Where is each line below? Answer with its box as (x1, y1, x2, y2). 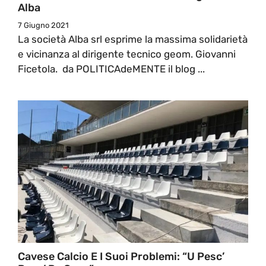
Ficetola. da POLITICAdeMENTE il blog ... (18, 62, 205, 75)
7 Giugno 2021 (18, 20, 69, 30)
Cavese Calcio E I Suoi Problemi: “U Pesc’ (18, 249, 224, 263)
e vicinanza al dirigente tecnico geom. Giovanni (18, 47, 236, 60)
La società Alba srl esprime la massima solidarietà (18, 33, 248, 45)
